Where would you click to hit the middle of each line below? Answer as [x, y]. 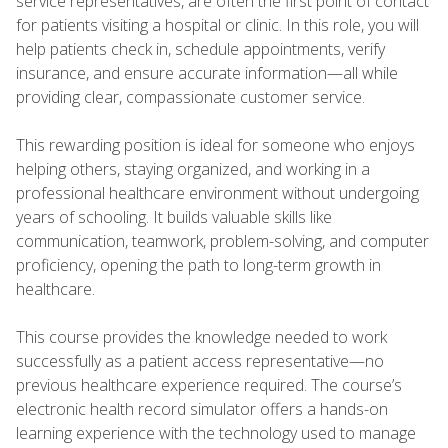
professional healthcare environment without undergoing [217, 192]
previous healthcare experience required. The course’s [209, 384]
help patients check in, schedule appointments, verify [200, 48]
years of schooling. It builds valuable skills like [174, 216]
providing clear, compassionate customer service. [194, 96]
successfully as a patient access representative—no [200, 360]
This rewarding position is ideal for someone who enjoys [215, 144]
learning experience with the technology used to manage [216, 432]
